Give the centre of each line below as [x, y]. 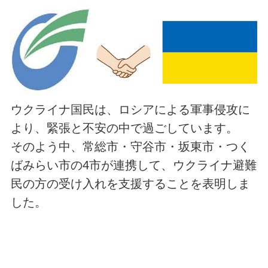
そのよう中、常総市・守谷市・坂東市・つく [130, 147]
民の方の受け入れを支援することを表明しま [130, 184]
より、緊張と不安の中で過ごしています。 [124, 128]
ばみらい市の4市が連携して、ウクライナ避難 [133, 165]
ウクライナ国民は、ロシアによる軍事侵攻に [130, 110]
